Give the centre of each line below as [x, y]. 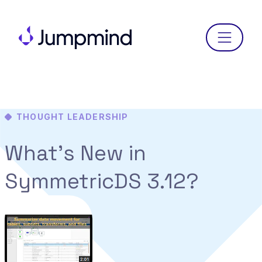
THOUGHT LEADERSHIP [73, 117]
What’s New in [75, 153]
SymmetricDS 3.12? [102, 181]
